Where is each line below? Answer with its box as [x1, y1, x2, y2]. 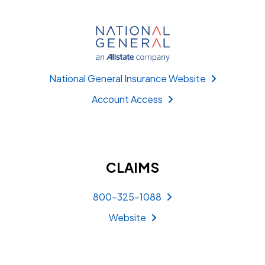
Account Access [92, 92, 163, 105]
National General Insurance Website [49, 72, 206, 85]
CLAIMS [106, 158, 159, 176]
